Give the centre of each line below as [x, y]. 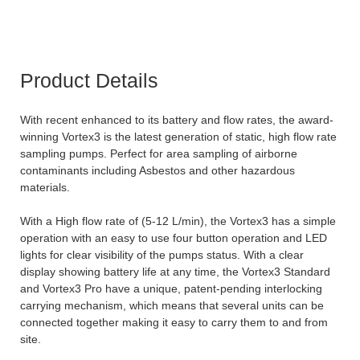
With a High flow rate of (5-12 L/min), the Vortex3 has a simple [178, 221]
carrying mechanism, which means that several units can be [172, 306]
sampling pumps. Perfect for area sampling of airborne [159, 154]
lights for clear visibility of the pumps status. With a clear [162, 255]
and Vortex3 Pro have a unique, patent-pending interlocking [171, 289]
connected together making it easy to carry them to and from [174, 323]
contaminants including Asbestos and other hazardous [157, 171]
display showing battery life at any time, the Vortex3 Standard [175, 272]
